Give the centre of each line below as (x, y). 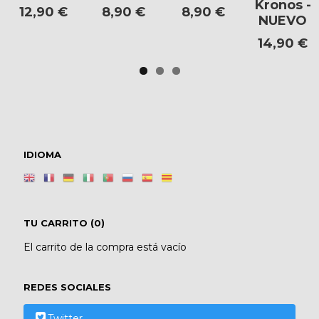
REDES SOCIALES (67, 287)
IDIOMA (42, 154)
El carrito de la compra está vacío (105, 247)
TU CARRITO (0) (64, 223)
